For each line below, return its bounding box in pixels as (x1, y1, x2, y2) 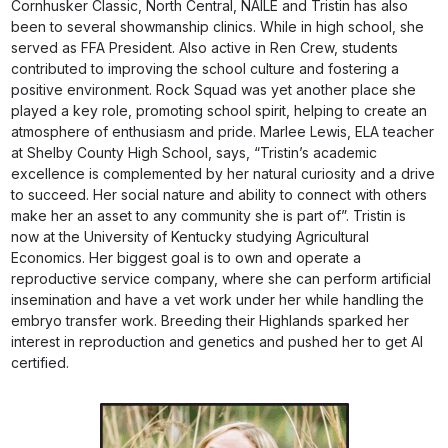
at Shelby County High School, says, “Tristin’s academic (11, 144, 378, 161)
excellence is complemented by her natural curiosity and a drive (11, 165, 436, 182)
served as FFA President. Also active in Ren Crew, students (11, 39, 399, 56)
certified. (11, 354, 70, 371)
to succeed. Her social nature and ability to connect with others (11, 186, 428, 203)
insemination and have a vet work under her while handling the (11, 291, 425, 308)
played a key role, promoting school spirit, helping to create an (11, 102, 428, 119)
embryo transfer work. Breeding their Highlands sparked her (11, 312, 410, 329)
